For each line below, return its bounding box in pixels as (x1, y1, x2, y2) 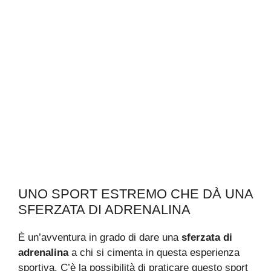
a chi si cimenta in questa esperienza (68, 246, 240, 258)
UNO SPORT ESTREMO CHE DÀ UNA (18, 186, 253, 201)
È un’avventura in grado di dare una (18, 231, 181, 243)
